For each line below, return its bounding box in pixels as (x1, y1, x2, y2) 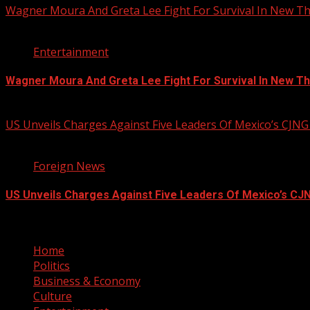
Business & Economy (33, 273, 140, 289)
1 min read (6, 132, 60, 148)
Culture (33, 288, 72, 304)
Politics (33, 257, 70, 273)
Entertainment (33, 44, 109, 60)
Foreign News (33, 158, 105, 174)
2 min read (6, 17, 60, 33)
